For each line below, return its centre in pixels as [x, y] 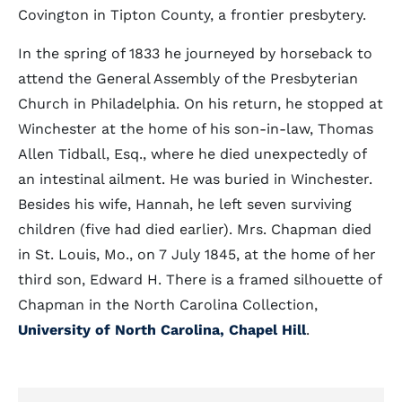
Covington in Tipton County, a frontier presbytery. [192, 15]
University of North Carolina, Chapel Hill [162, 330]
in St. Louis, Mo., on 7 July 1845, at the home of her [197, 254]
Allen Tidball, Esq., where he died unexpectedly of [192, 154]
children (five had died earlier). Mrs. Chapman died [195, 229]
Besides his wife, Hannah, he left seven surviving [185, 204]
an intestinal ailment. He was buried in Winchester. [195, 179]
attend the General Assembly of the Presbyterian [188, 79]
